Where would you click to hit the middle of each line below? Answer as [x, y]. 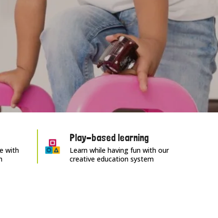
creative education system [112, 159]
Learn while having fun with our [119, 150]
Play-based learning [109, 138]
